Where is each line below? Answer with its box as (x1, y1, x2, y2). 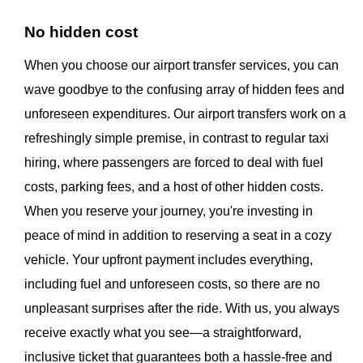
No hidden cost (24, 23, 138, 41)
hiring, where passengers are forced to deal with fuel (24, 156, 323, 170)
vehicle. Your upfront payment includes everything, (24, 253, 313, 267)
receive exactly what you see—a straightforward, (24, 326, 301, 340)
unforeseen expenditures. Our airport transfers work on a (24, 107, 346, 122)
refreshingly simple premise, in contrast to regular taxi (24, 131, 329, 146)
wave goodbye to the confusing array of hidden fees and (24, 83, 344, 97)
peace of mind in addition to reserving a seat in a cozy (24, 228, 331, 243)
